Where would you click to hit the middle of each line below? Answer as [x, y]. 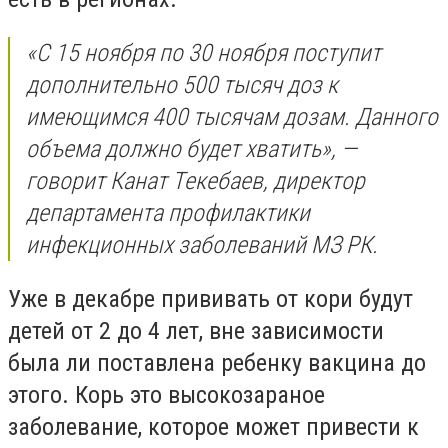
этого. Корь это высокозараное [166, 394]
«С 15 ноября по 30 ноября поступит [203, 52]
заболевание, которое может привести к [213, 426]
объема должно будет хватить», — [191, 148]
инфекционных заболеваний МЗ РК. [202, 244]
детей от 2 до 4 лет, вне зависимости [196, 330]
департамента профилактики [168, 212]
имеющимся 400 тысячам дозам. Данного [232, 116]
